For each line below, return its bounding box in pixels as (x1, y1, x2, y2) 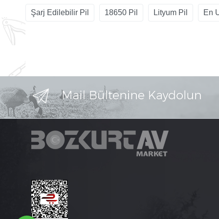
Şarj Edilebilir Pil (31, 8, 89, 17)
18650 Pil (105, 8, 138, 17)
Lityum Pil (153, 8, 188, 17)
